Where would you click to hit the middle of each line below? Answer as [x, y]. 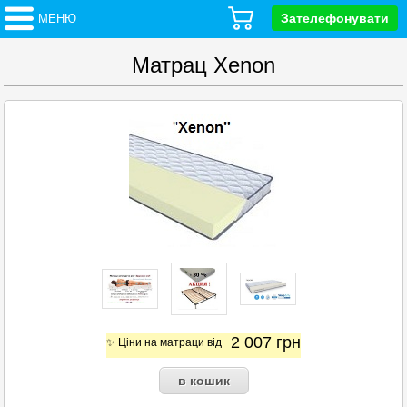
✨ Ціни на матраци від [164, 342]
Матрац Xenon [203, 65]
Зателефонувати [335, 18]
